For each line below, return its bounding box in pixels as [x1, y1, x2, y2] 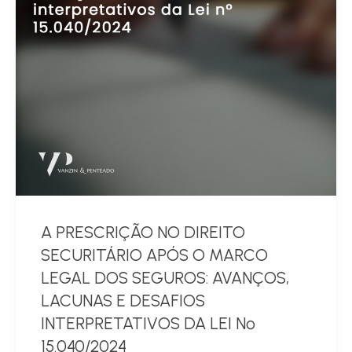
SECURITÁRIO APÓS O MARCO [41, 245, 268, 266]
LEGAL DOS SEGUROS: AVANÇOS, [41, 268, 289, 288]
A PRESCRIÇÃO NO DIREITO [41, 222, 245, 243]
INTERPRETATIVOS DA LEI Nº [41, 313, 255, 334]
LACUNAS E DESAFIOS [41, 291, 205, 311]
